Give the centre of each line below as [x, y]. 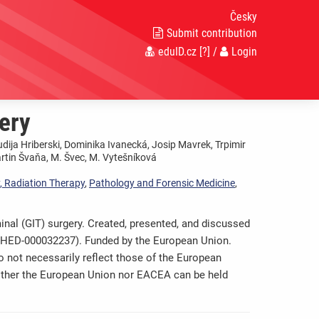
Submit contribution [211, 33]
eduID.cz [177, 52]
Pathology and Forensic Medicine [162, 183]
